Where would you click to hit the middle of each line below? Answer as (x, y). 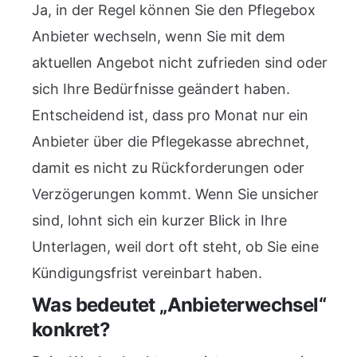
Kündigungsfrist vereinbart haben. (147, 273)
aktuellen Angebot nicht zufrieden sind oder (180, 63)
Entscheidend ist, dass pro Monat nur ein (170, 115)
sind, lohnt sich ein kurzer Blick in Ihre (159, 220)
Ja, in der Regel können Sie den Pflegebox (174, 10)
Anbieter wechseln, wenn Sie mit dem (159, 36)
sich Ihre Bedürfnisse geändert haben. (161, 89)
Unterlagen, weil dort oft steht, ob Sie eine (175, 247)
